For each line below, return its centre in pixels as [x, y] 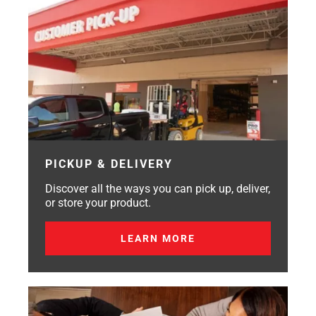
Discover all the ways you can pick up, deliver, [158, 189]
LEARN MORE [158, 239]
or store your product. [98, 203]
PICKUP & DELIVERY [109, 164]
